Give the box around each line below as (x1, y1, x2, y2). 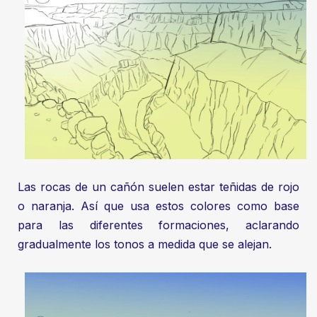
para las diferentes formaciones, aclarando (18, 218, 299, 233)
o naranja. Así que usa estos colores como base (18, 199, 299, 214)
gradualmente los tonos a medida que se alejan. (18, 237, 272, 252)
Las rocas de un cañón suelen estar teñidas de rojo (18, 180, 299, 195)
